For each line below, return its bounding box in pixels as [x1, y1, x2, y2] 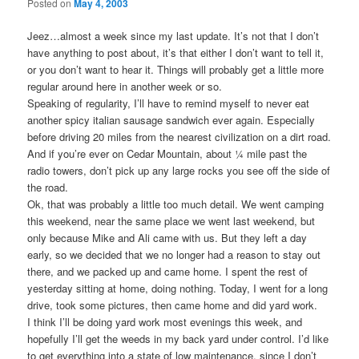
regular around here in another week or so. [27, 79, 223, 95]
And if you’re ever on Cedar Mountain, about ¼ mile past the [27, 146, 308, 162]
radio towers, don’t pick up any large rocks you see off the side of [27, 163, 331, 179]
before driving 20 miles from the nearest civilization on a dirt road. [27, 129, 332, 145]
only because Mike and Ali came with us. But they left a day [27, 230, 308, 246]
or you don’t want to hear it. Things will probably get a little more [27, 62, 325, 78]
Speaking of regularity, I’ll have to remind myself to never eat [27, 95, 310, 111]
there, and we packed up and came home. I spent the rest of [27, 264, 309, 280]
